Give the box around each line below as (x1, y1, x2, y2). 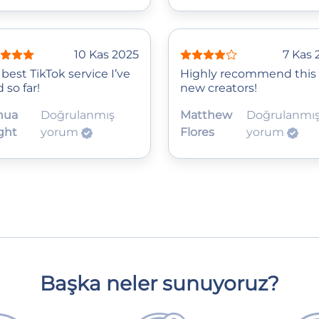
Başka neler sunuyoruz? (40, 271, 279, 296)
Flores (180, 125, 214, 139)
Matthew (180, 108, 232, 122)
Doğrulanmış (41, 108, 115, 122)
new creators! (180, 80, 257, 95)
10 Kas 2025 (74, 47, 139, 61)
